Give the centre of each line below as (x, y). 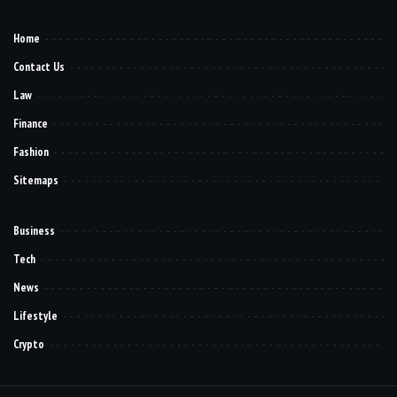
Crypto (29, 344)
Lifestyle (35, 315)
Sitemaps (36, 180)
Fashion (31, 152)
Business (34, 230)
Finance (31, 123)
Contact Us (39, 66)
